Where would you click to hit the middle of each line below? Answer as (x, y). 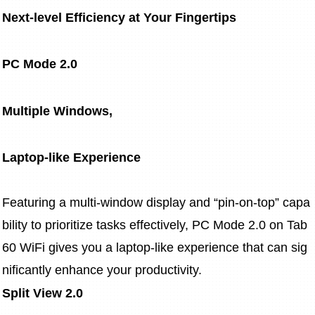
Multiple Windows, (57, 111)
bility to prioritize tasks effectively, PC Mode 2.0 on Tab (156, 225)
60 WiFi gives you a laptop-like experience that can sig (155, 248)
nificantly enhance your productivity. (102, 270)
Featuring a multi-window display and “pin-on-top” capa (156, 203)
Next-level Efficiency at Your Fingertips (119, 17)
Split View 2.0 (43, 294)
